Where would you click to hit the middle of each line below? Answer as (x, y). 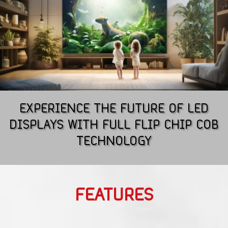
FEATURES (114, 195)
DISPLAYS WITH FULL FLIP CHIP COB (114, 125)
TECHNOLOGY (114, 141)
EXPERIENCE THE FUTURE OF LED (114, 109)
